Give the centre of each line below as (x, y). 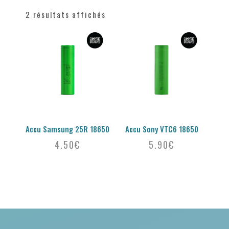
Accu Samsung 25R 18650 (67, 129)
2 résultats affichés (66, 14)
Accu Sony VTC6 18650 (162, 129)
